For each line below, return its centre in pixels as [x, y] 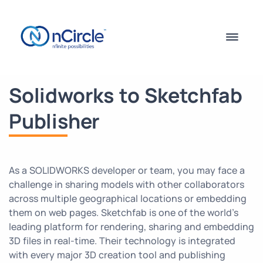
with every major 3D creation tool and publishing [117, 255]
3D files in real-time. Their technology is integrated [122, 241]
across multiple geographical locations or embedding [128, 198]
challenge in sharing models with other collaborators [127, 184]
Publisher [55, 121]
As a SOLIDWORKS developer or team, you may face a [127, 170]
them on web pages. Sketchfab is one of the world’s [124, 213]
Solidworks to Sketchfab [126, 95]
